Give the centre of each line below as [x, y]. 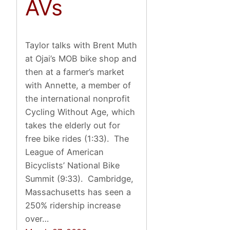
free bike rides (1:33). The [77, 139]
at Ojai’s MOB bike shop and [81, 59]
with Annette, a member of [78, 85]
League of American [65, 152]
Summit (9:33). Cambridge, [80, 179]
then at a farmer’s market [75, 72]
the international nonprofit [78, 99]
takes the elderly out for [73, 126]
